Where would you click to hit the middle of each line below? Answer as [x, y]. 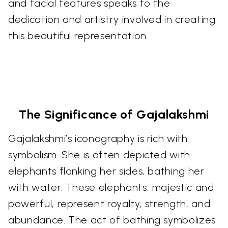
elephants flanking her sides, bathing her [106, 171]
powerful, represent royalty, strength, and [109, 203]
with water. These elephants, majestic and [111, 187]
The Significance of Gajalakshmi [114, 114]
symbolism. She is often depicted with [99, 154]
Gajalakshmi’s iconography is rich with [98, 138]
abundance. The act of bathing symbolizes [112, 220]
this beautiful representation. [78, 35]
